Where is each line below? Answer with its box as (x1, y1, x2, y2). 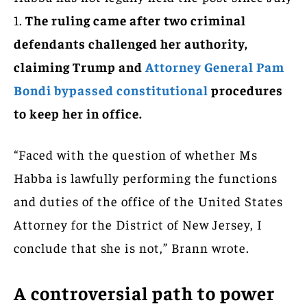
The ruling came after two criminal (23, 11, 246, 28)
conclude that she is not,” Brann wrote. (14, 238, 249, 256)
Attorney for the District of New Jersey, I (14, 215, 262, 232)
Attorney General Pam (145, 58, 284, 75)
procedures (211, 81, 283, 98)
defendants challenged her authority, (14, 34, 248, 51)
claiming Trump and (14, 58, 145, 75)
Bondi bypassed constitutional (14, 81, 211, 98)
